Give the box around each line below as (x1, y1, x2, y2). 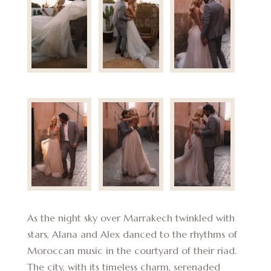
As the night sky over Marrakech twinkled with (27, 212, 235, 224)
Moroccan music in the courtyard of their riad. (27, 244, 237, 257)
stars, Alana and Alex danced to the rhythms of (27, 228, 237, 241)
